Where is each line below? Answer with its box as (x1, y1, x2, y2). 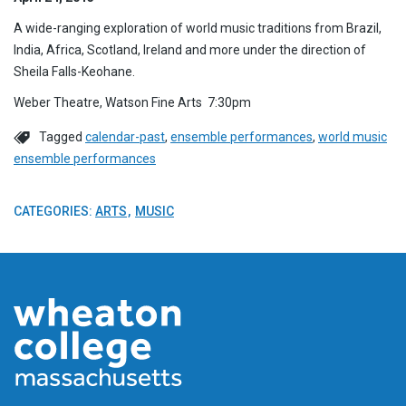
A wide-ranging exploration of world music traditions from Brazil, (14, 20, 382, 35)
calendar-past (85, 129, 165, 144)
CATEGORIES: (14, 203, 95, 218)
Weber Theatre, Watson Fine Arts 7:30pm (14, 94, 251, 110)
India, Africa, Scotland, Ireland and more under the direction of (14, 42, 366, 57)
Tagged (39, 129, 85, 144)
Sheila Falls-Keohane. (14, 63, 135, 79)
